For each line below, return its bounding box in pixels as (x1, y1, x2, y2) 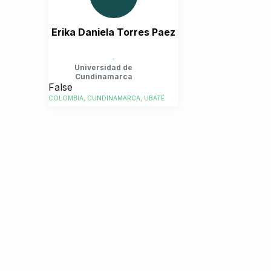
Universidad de (74, 62, 132, 72)
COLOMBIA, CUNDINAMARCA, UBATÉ (48, 94, 165, 102)
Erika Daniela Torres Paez (51, 26, 175, 38)
